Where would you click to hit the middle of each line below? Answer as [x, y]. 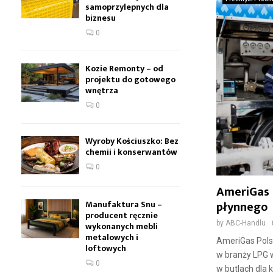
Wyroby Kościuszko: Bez [132, 141]
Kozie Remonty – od [124, 69]
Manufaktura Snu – [124, 205]
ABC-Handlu [246, 223]
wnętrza [102, 90]
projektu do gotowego [130, 80]
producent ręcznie [122, 216]
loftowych [106, 249]
